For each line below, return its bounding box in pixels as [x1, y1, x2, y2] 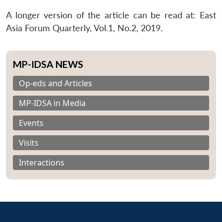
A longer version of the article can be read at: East [6, 9, 216, 20]
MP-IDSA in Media [19, 97, 86, 109]
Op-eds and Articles [19, 77, 92, 89]
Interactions [19, 157, 64, 168]
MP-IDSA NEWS [13, 58, 83, 70]
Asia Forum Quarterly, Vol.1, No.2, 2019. [6, 22, 163, 33]
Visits [19, 137, 39, 148]
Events [19, 117, 44, 128]
